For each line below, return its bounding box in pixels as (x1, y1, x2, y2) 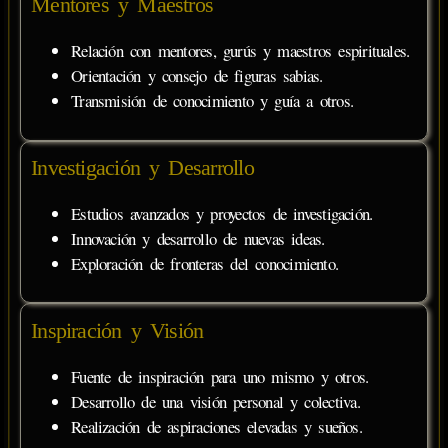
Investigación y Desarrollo (31, 155, 254, 181)
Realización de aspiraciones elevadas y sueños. (71, 414, 362, 438)
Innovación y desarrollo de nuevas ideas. (71, 226, 325, 250)
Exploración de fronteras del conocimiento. (71, 251, 339, 275)
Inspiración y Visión (31, 317, 204, 343)
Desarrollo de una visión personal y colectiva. (71, 389, 360, 413)
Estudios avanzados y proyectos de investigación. (71, 201, 373, 225)
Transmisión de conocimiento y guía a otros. (71, 89, 354, 113)
